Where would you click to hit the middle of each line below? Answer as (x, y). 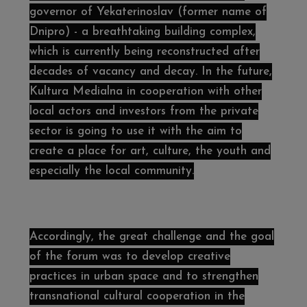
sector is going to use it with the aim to (135, 132)
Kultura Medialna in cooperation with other (145, 92)
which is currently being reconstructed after (144, 52)
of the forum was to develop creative (130, 257)
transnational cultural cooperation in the (137, 297)
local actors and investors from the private (144, 112)
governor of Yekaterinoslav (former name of (148, 12)
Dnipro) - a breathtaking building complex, (142, 32)
